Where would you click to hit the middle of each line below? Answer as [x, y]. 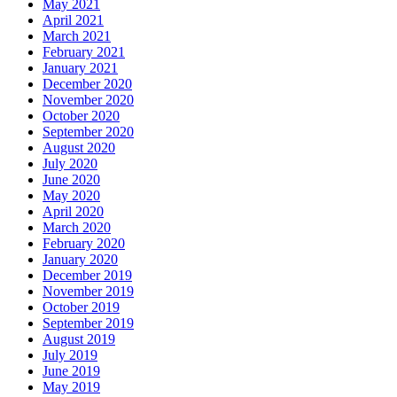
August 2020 [79, 148]
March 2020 [77, 228]
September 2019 [88, 323]
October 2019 [81, 307]
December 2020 [87, 84]
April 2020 [73, 212]
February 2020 [84, 244]
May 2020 [71, 196]
